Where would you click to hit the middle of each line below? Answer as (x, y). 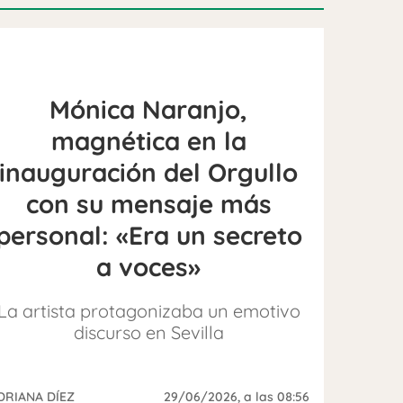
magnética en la (148, 140)
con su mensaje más (148, 203)
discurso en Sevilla (148, 332)
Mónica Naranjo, (149, 109)
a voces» (149, 266)
